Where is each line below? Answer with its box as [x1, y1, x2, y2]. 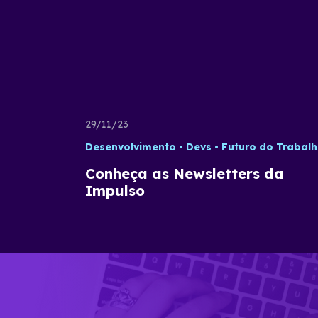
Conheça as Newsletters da [85, 165, 284, 182]
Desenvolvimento [85, 141, 176, 153]
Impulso [85, 182, 145, 199]
